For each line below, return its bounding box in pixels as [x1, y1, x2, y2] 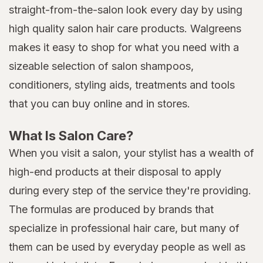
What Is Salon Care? [9, 128, 133, 144]
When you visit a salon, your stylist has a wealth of [9, 147, 254, 160]
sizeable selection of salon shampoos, [9, 60, 194, 73]
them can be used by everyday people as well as [9, 241, 245, 254]
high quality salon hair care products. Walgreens [9, 22, 241, 35]
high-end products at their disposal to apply [9, 166, 221, 178]
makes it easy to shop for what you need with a [9, 41, 239, 54]
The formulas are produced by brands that [9, 203, 214, 216]
